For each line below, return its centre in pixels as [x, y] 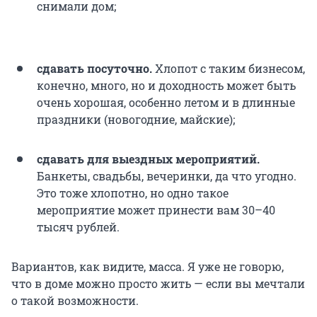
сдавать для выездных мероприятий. [148, 158]
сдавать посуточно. [94, 68]
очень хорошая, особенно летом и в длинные [166, 102]
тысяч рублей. [78, 226]
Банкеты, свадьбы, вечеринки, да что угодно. [167, 175]
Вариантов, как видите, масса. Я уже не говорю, [148, 266]
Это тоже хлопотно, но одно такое [133, 192]
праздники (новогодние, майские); [136, 119]
